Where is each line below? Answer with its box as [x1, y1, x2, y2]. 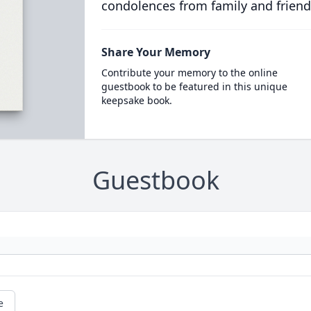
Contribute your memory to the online [101, 66, 278, 79]
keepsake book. [101, 94, 172, 107]
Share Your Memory [101, 44, 210, 60]
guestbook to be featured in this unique [101, 80, 287, 93]
